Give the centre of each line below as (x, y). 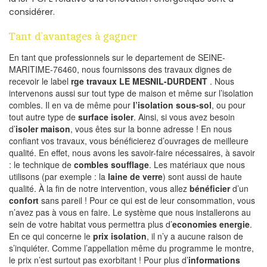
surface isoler (106, 117)
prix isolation (120, 236)
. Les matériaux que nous (197, 164)
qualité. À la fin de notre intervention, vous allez (99, 188)
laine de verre (135, 176)
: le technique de (41, 164)
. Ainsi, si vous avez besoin (184, 117)
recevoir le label (40, 81)
